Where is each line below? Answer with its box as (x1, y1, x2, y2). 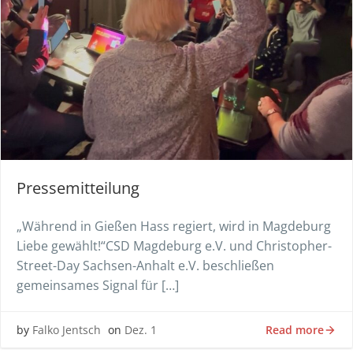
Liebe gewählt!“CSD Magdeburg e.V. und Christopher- (17, 237, 332, 255)
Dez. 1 (124, 322, 157, 337)
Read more (266, 321, 324, 337)
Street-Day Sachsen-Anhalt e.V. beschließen (17, 257, 274, 274)
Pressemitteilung (17, 177, 139, 199)
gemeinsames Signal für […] (17, 277, 179, 294)
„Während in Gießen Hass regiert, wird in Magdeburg (17, 217, 331, 235)
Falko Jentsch (32, 322, 101, 337)
